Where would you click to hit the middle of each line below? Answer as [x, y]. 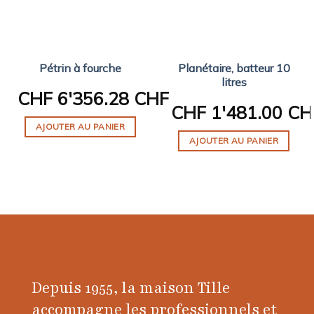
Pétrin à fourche [80, 68]
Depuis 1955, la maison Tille [131, 288]
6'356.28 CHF [110, 99]
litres [234, 82]
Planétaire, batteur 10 [234, 68]
